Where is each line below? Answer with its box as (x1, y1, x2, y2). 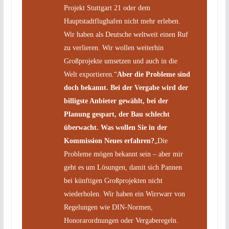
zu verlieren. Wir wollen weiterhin (63, 44, 164, 52)
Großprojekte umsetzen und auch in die (63, 57, 177, 65)
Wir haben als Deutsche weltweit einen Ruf (63, 31, 188, 38)
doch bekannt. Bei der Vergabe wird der (63, 84, 188, 91)
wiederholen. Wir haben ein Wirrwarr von (63, 190, 185, 198)
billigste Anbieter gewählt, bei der (63, 97, 168, 105)
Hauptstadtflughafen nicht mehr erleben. (63, 17, 180, 25)
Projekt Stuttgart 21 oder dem (63, 4, 150, 12)
